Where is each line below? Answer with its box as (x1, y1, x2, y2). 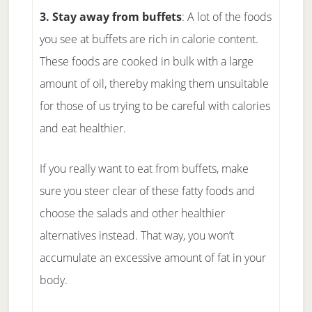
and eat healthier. (39, 120, 126, 136)
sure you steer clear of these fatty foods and (39, 183, 255, 198)
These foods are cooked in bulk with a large (39, 54, 253, 69)
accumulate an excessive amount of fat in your (39, 250, 266, 265)
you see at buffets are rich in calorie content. (39, 31, 258, 47)
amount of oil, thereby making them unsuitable (39, 76, 269, 91)
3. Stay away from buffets (39, 9, 182, 24)
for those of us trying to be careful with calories (39, 98, 270, 114)
